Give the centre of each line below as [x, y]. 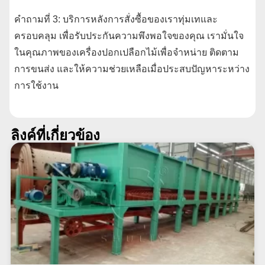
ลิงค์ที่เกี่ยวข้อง [55, 135]
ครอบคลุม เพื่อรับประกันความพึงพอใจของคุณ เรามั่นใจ [129, 35]
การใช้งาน [36, 85]
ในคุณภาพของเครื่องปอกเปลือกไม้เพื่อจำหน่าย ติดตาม [127, 52]
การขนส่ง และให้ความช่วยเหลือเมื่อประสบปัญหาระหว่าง [132, 69]
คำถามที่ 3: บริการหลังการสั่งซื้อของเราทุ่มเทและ [116, 19]
